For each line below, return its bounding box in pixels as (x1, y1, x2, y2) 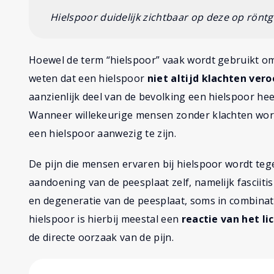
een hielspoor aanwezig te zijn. (29, 127, 176, 141)
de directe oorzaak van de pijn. (29, 231, 174, 245)
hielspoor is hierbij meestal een (29, 212, 182, 226)
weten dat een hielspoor (29, 72, 147, 86)
